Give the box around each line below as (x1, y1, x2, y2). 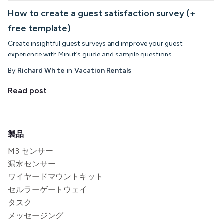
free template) (8, 22, 71, 34)
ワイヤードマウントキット (8, 171, 103, 181)
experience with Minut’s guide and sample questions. (8, 50, 173, 58)
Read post (8, 85, 47, 95)
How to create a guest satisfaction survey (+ (8, 7, 196, 19)
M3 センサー (8, 146, 53, 156)
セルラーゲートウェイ (8, 184, 87, 194)
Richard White (17, 66, 65, 75)
